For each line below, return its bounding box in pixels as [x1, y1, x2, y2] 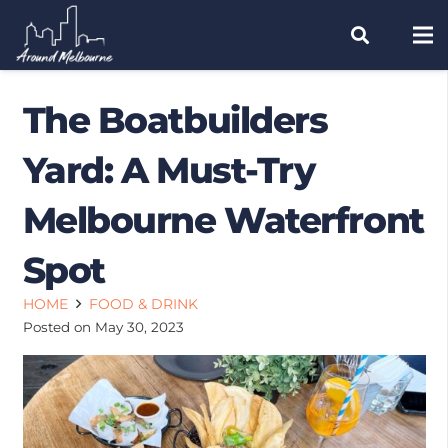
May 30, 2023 [94, 318, 184, 335]
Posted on [22, 318, 95, 335]
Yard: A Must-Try [22, 148, 315, 192]
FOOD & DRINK [89, 294, 199, 313]
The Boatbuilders [22, 98, 328, 142]
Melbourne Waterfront [22, 198, 424, 242]
